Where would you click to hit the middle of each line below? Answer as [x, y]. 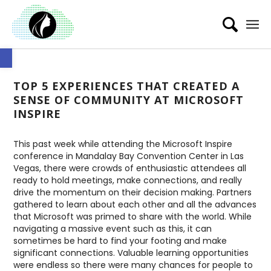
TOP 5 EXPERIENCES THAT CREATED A [127, 86]
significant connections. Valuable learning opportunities [131, 253]
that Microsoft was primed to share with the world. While [133, 216]
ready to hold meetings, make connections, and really [128, 180]
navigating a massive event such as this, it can [113, 228]
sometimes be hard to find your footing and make [120, 240]
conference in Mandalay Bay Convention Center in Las [129, 156]
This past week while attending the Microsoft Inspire [123, 144]
